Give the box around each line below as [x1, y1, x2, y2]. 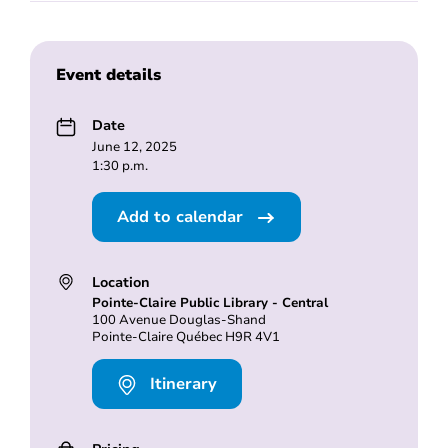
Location [91, 272, 150, 293]
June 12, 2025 [91, 138, 177, 157]
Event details [55, 64, 161, 87]
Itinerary [144, 372, 217, 395]
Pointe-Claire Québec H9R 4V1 [91, 328, 280, 347]
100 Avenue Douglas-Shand [91, 311, 266, 330]
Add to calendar [116, 206, 248, 229]
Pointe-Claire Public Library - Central [91, 294, 328, 313]
